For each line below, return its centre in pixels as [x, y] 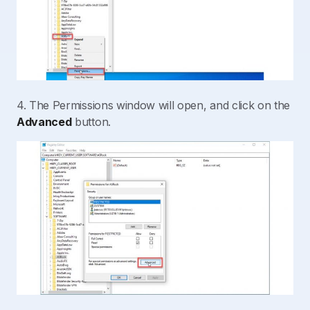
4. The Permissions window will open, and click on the [154, 105]
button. [91, 121]
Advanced [44, 121]
